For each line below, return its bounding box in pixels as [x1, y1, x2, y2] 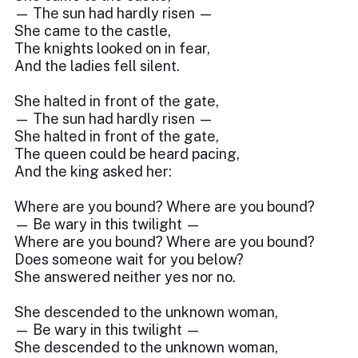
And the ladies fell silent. [14, 58, 180, 74]
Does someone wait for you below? [14, 251, 244, 268]
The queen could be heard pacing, [14, 145, 240, 162]
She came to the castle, [14, 22, 171, 39]
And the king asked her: [14, 163, 172, 180]
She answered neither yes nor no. [14, 268, 236, 285]
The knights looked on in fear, [14, 40, 210, 57]
